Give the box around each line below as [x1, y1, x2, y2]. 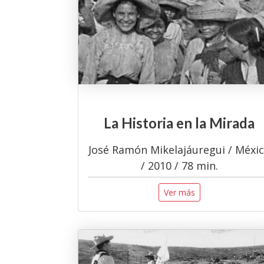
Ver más [163, 186, 195, 198]
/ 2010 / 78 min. [140, 158, 218, 173]
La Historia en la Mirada [104, 114, 255, 132]
